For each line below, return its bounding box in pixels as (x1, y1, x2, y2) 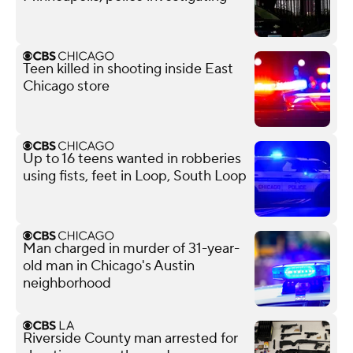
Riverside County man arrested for (23, 329, 238, 347)
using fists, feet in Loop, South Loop (23, 166, 247, 185)
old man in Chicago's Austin (23, 256, 195, 275)
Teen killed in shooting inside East (23, 59, 233, 78)
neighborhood (23, 273, 111, 292)
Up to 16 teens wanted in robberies (23, 149, 241, 168)
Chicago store (23, 76, 110, 95)
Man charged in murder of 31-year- (23, 239, 240, 258)
